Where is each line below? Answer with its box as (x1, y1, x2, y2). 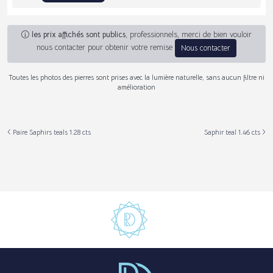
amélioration (118, 83, 155, 92)
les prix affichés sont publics (32, 30, 126, 40)
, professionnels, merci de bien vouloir (126, 30, 252, 40)
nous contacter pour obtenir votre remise (37, 43, 175, 53)
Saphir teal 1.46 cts (204, 127, 262, 136)
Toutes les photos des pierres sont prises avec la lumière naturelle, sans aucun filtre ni (9, 73, 264, 82)
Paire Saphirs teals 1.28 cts (11, 127, 91, 136)
